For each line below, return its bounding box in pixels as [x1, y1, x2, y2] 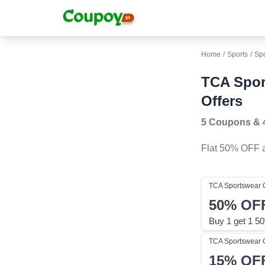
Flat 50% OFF [201, 143, 260, 154]
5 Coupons [201, 117, 251, 128]
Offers [201, 93, 243, 109]
